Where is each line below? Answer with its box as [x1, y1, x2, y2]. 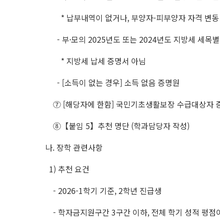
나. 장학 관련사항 [45, 141, 103, 153]
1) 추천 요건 [45, 163, 89, 175]
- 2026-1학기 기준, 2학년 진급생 [45, 185, 162, 196]
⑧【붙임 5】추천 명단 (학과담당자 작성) [45, 120, 190, 132]
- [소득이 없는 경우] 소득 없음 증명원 [45, 77, 180, 88]
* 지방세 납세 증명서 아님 [45, 55, 146, 67]
